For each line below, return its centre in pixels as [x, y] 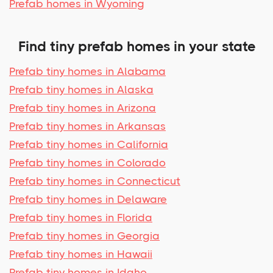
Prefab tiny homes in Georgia [84, 236]
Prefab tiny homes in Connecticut [95, 181]
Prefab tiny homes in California [89, 144]
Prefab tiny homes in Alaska [81, 89]
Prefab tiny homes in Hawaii [81, 254]
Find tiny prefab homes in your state [136, 46]
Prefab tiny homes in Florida [81, 217]
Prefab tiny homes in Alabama [87, 71]
